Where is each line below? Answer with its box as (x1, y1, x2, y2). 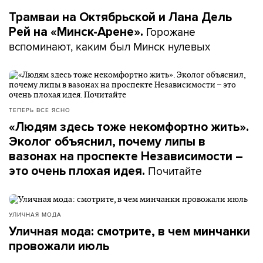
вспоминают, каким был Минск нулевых (9, 38, 210, 55)
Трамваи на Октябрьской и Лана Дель (9, 10, 232, 25)
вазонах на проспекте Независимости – (9, 149, 243, 164)
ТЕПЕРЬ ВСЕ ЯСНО (9, 106, 70, 114)
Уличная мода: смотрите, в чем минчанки (9, 224, 250, 239)
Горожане (146, 23, 195, 40)
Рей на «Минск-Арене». (9, 25, 146, 39)
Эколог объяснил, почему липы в (9, 134, 205, 149)
